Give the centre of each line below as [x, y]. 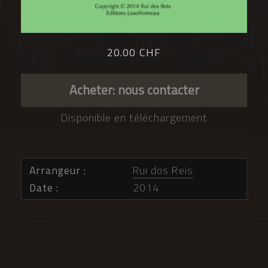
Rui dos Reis [163, 170]
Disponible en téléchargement [134, 118]
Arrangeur [55, 170]
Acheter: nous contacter [134, 90]
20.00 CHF [134, 53]
